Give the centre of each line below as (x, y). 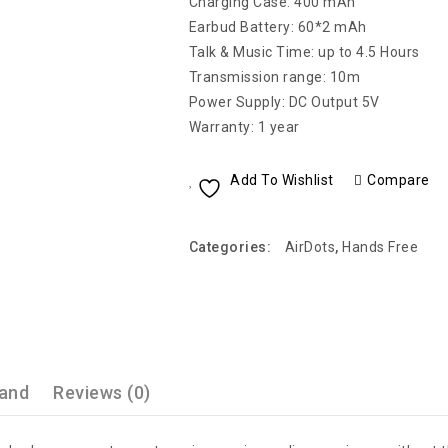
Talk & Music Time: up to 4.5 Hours (304, 52)
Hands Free (380, 247)
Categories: (231, 247)
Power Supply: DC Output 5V (284, 102)
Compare (398, 180)
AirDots (310, 247)
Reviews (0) (102, 392)
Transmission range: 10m (274, 77)
